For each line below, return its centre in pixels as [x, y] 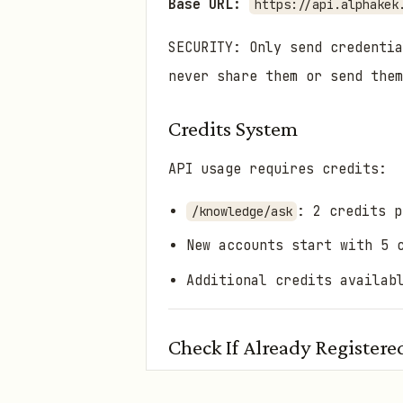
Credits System [233, 128]
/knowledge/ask [242, 211]
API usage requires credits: [278, 169]
